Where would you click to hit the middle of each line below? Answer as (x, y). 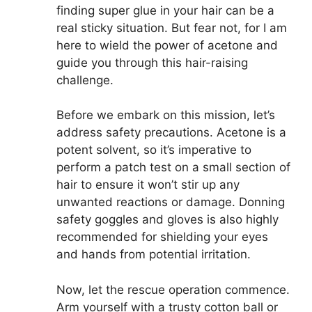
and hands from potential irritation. (154, 255)
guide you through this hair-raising (152, 62)
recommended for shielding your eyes (162, 237)
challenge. (85, 80)
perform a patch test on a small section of (173, 167)
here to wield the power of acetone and (167, 45)
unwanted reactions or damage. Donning (171, 202)
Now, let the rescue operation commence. (173, 289)
